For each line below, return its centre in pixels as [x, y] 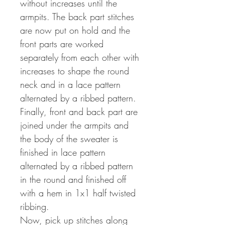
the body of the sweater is [69, 139]
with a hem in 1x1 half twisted [78, 193]
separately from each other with [80, 58]
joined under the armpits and [74, 125]
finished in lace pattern [63, 152]
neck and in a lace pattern [70, 85]
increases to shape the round [75, 71]
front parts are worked [62, 44]
